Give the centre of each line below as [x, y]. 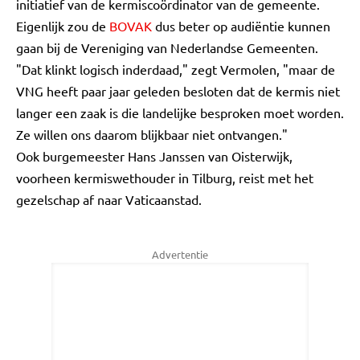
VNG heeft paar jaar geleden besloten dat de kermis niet [178, 91]
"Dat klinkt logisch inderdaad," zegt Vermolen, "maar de [176, 69]
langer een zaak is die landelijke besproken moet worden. [180, 112]
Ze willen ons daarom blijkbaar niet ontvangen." [152, 134]
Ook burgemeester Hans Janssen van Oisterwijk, [154, 156]
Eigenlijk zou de [63, 26]
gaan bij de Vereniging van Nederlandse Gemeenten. [169, 47]
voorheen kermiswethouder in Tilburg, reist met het [165, 178]
